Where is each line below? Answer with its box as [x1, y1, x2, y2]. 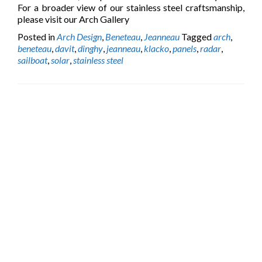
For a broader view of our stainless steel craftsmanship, [18, 2, 244, 13]
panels [173, 43, 196, 54]
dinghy [78, 43, 103, 54]
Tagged [181, 31, 213, 42]
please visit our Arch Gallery [18, 13, 129, 25]
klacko [144, 43, 169, 54]
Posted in [18, 31, 57, 42]
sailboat [18, 54, 47, 65]
